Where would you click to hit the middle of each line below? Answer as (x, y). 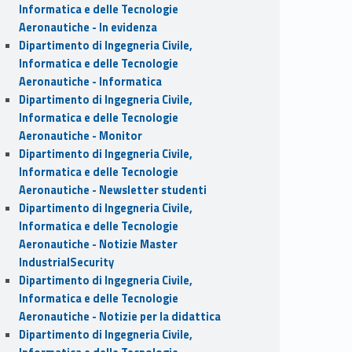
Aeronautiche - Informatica (90, 81)
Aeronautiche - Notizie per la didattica (119, 316)
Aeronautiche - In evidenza (88, 27)
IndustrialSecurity (66, 262)
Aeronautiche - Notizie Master (98, 244)
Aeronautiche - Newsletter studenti (112, 190)
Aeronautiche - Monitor (80, 136)
